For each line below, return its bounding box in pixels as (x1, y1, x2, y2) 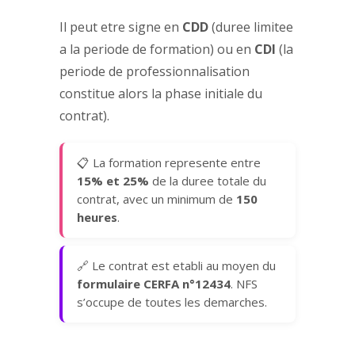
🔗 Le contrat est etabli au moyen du (76, 258, 276, 274)
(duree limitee (208, 18, 293, 36)
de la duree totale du (148, 173, 266, 189)
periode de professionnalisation (59, 63, 250, 81)
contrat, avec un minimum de (76, 191, 236, 208)
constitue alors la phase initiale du (59, 85, 262, 103)
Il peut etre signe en (59, 18, 182, 36)
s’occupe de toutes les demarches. (76, 294, 267, 311)
